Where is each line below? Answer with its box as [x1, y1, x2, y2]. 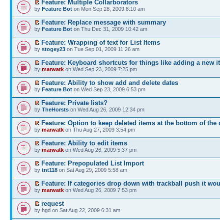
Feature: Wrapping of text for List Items [41, 38, 160, 46]
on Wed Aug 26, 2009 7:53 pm [64, 187, 137, 193]
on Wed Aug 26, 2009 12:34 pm [69, 106, 144, 112]
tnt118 [42, 166, 57, 173]
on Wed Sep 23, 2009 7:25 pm [64, 66, 137, 72]
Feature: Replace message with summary [41, 18, 166, 26]
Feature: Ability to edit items [41, 139, 127, 147]
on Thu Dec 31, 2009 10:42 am [72, 26, 147, 32]
